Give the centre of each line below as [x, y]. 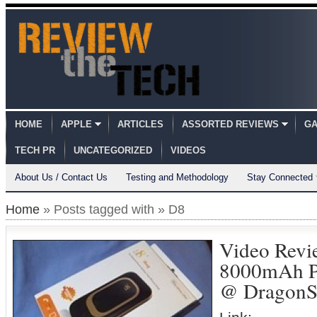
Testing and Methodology [177, 177]
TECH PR [35, 150]
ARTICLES [140, 124]
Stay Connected [280, 177]
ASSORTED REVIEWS [230, 124]
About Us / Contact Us [61, 177]
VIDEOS [188, 150]
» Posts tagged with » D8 [112, 209]
